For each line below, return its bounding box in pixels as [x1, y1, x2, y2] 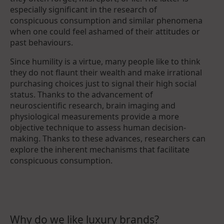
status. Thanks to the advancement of [10, 88, 153, 100]
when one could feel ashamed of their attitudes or [10, 25, 200, 37]
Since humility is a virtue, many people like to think [10, 55, 200, 67]
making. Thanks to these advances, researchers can [10, 132, 205, 144]
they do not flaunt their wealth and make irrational [10, 66, 202, 78]
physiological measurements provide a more [10, 110, 179, 122]
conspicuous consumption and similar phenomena [10, 14, 202, 26]
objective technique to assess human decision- [10, 121, 186, 133]
